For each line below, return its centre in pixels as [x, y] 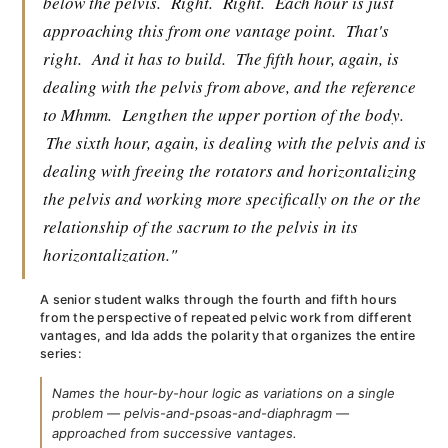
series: [61, 353]
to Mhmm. [77, 114]
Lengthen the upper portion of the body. [263, 114]
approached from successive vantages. [174, 433]
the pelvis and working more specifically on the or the [232, 198]
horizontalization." [110, 254]
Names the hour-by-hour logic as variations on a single [223, 393]
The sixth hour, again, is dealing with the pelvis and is [236, 142]
